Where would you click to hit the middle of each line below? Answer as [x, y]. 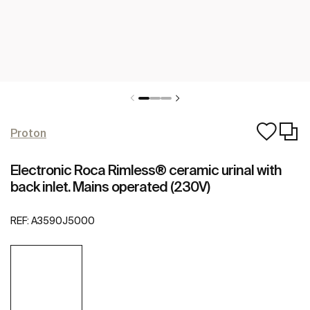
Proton [28, 133]
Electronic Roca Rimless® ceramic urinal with [146, 170]
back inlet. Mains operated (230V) [110, 186]
